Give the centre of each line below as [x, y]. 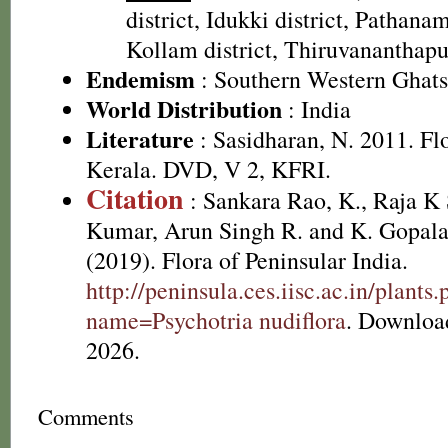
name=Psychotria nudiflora [216, 320]
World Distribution [184, 108]
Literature [140, 138]
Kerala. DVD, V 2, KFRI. [208, 169]
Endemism [140, 78]
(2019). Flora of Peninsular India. [247, 260]
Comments [86, 416]
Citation [135, 198]
